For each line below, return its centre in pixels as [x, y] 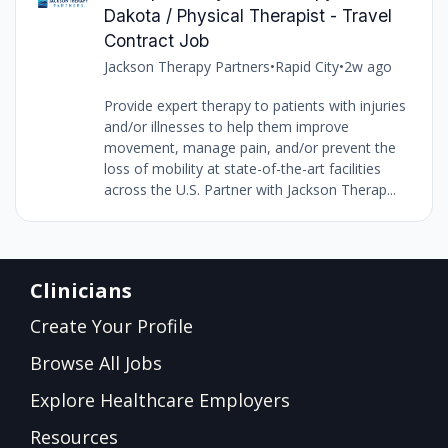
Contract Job [156, 40]
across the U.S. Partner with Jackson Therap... [249, 189]
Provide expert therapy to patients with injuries [254, 105]
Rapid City [306, 66]
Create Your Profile [111, 325]
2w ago [367, 66]
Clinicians [81, 290]
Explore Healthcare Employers [160, 399]
